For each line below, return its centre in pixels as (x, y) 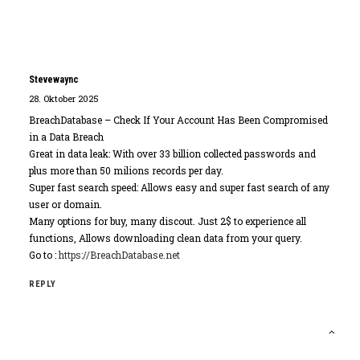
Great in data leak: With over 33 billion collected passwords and (172, 153)
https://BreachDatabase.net (119, 255)
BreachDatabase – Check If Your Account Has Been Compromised (178, 120)
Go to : (44, 255)
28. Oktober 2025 (64, 98)
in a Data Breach (66, 137)
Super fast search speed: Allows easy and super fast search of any (179, 187)
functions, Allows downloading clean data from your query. (166, 238)
